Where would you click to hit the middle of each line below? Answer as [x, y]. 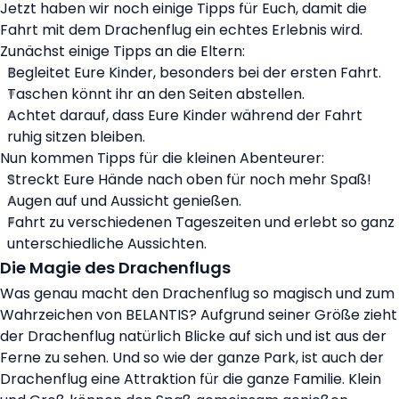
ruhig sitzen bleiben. [76, 137]
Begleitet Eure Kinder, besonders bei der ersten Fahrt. [194, 73]
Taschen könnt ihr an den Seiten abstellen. [156, 94]
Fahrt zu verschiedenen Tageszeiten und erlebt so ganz [201, 223]
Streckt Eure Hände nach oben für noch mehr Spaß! [189, 180]
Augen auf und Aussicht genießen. [124, 201]
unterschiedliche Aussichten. [107, 244]
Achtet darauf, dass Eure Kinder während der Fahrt [185, 116]
